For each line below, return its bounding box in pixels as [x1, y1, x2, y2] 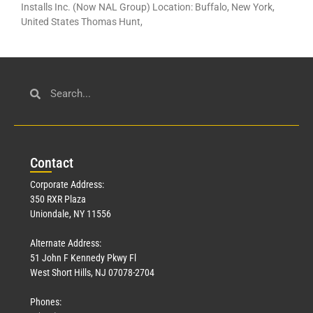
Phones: [30, 296, 61, 308]
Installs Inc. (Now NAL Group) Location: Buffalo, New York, [21, 1, 275, 13]
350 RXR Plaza [30, 194, 86, 205]
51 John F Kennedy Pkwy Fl [30, 252, 136, 264]
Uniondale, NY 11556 [30, 208, 111, 220]
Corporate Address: [30, 179, 104, 191]
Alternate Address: [30, 238, 101, 249]
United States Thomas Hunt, [21, 16, 143, 28]
